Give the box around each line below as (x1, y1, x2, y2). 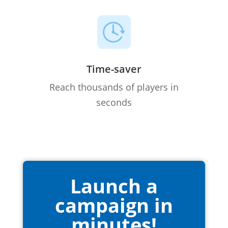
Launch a (70, 172, 158, 199)
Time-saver (86, 62, 141, 76)
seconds (96, 96, 132, 108)
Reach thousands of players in (49, 80, 179, 93)
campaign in (54, 191, 173, 218)
